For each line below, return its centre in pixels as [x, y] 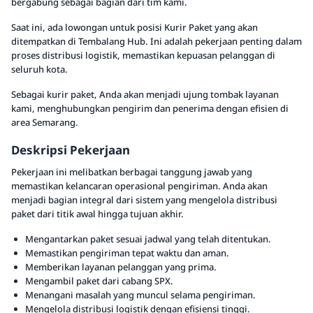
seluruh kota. [39, 69]
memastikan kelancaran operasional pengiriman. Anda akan [139, 186]
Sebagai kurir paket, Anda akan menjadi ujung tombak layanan [145, 94]
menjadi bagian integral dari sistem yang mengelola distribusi [144, 200]
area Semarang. [45, 122]
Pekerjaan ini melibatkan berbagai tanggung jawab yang [132, 172]
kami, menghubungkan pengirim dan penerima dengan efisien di [150, 108]
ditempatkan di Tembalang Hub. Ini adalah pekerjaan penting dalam [156, 41]
